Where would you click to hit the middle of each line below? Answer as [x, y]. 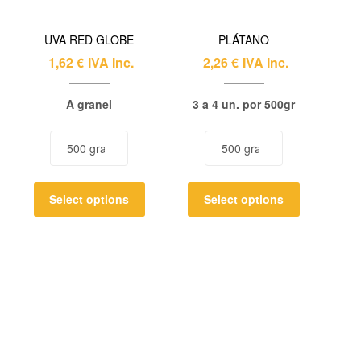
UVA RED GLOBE [89, 40]
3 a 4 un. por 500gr [244, 104]
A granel [89, 104]
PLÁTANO [244, 40]
